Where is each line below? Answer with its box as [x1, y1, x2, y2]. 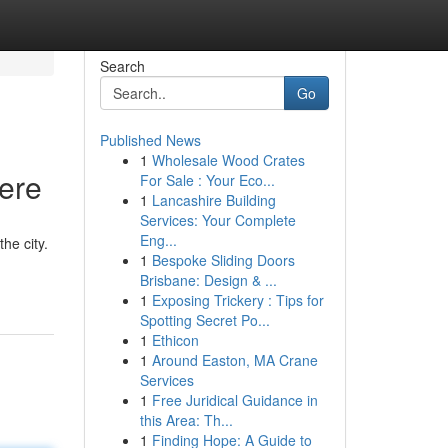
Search [99, 56, 145, 76]
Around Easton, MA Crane [151, 350, 318, 370]
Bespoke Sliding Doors [151, 250, 295, 270]
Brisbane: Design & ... [139, 270, 277, 290]
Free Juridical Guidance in [151, 390, 318, 410]
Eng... [139, 230, 177, 250]
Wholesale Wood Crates [151, 150, 305, 170]
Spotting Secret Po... [139, 310, 270, 330]
